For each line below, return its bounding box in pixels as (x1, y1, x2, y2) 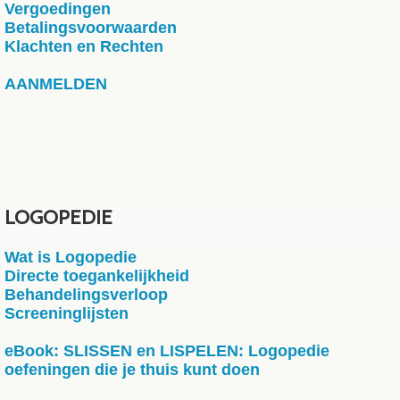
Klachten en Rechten (4, 37, 163, 55)
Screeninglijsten (4, 304, 129, 322)
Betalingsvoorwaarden (4, 19, 177, 37)
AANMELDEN (4, 75, 107, 93)
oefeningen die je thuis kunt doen (4, 361, 260, 379)
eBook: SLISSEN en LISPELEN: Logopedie (4, 342, 329, 360)
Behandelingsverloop (4, 286, 168, 304)
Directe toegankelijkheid (4, 267, 189, 285)
